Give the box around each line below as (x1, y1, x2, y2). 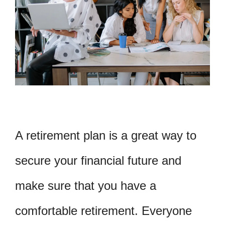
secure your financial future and (15, 153, 181, 167)
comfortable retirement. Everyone (15, 203, 192, 217)
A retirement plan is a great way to (15, 128, 196, 142)
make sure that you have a (15, 178, 156, 192)
